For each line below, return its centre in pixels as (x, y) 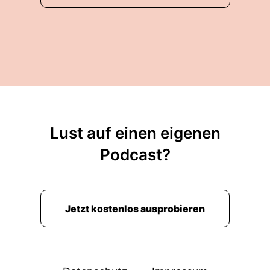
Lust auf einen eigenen (135, 133)
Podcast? (135, 155)
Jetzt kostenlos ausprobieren (135, 209)
